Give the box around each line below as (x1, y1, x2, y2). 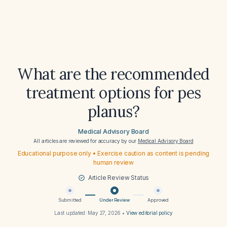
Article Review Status (88, 174, 149, 181)
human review (93, 159, 134, 166)
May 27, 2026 (88, 210, 121, 216)
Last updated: (54, 210, 88, 216)
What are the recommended (17, 64, 210, 84)
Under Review (99, 197, 130, 203)
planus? (87, 102, 140, 121)
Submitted (58, 197, 82, 203)
